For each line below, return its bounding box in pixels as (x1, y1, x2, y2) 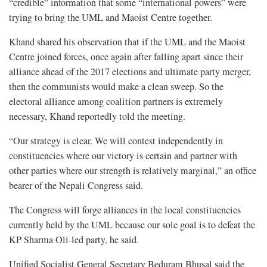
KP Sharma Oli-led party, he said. (9, 232, 139, 246)
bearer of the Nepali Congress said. (9, 178, 143, 192)
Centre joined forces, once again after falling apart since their (9, 49, 243, 63)
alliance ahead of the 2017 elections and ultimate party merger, (9, 64, 251, 78)
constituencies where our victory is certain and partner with (9, 148, 237, 162)
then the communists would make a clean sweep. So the (9, 79, 223, 93)
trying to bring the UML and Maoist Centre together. (9, 10, 212, 24)
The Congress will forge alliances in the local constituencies (9, 203, 241, 216)
